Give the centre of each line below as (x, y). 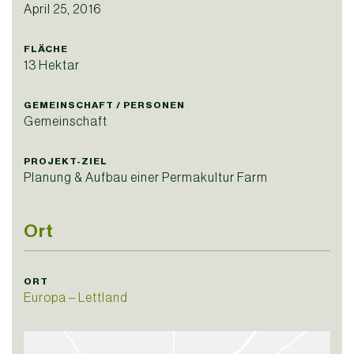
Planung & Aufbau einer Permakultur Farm (146, 177)
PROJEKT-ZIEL (66, 162)
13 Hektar (52, 65)
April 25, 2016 (62, 9)
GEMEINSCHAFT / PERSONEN (104, 105)
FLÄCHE (46, 49)
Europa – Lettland (76, 298)
